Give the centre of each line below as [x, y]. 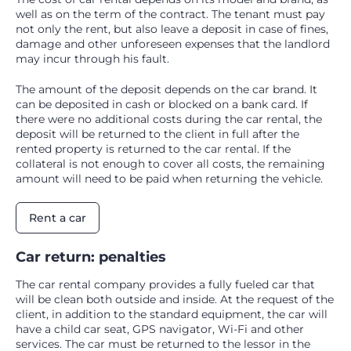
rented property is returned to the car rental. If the [153, 149]
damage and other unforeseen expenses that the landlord [173, 44]
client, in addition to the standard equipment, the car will [172, 315]
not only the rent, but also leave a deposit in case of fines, [172, 29]
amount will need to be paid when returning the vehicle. [169, 179]
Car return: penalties [91, 257]
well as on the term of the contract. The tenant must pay [170, 14]
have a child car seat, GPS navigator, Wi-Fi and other [160, 329]
